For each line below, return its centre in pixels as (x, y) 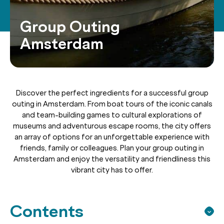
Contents (47, 211)
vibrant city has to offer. (112, 170)
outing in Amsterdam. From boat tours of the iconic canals (112, 104)
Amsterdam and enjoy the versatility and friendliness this (112, 159)
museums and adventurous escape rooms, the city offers (112, 126)
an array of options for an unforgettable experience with (112, 137)
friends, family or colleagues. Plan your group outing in (112, 148)
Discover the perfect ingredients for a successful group (112, 93)
